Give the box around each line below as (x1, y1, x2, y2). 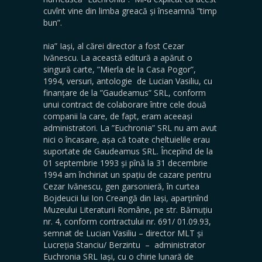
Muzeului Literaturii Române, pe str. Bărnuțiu (43, 204, 212, 215)
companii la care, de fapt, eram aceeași (43, 110, 192, 122)
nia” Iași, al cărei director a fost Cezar (43, 40, 184, 51)
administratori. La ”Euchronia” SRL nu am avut (43, 122, 217, 133)
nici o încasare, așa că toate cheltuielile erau (43, 133, 210, 145)
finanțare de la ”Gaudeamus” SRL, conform (43, 87, 206, 98)
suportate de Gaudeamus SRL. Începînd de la (43, 145, 213, 157)
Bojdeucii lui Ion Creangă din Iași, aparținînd (43, 192, 208, 204)
